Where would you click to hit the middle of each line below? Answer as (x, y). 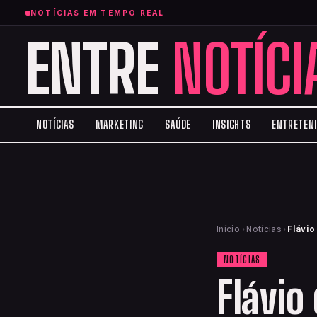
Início (229, 229)
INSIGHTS (232, 124)
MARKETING (120, 124)
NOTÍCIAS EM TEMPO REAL (98, 13)
